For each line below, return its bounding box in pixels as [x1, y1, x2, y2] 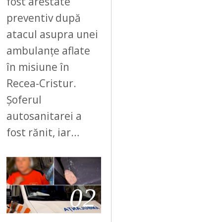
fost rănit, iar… [6, 125, 80, 139]
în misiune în [6, 59, 70, 74]
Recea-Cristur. [6, 76, 77, 90]
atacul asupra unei [6, 27, 99, 41]
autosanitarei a [6, 109, 82, 123]
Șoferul [6, 92, 42, 107]
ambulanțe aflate [6, 43, 91, 57]
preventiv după [6, 10, 81, 25]
